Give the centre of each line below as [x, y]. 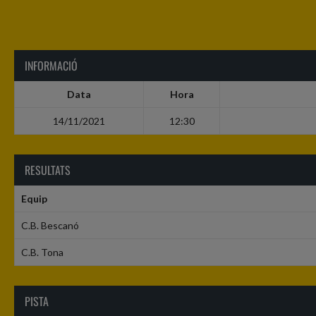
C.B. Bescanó [50, 226]
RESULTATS [48, 170]
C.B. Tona [42, 253]
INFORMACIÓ [51, 66]
